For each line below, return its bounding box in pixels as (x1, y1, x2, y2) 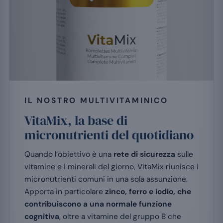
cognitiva (24, 212, 59, 222)
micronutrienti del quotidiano (24, 126, 194, 144)
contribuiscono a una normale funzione (24, 199, 172, 210)
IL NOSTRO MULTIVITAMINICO (24, 96, 168, 106)
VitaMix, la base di (24, 111, 127, 130)
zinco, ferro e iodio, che (105, 187, 191, 197)
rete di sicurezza (113, 149, 175, 160)
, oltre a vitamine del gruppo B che (59, 212, 181, 222)
